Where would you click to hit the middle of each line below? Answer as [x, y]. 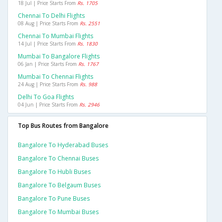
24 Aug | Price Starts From [49, 84]
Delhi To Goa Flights [46, 97]
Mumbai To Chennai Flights [55, 77]
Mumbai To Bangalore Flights [59, 56]
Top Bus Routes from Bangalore [63, 126]
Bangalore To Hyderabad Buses [63, 145]
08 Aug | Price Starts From [49, 24]
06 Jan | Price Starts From [48, 64]
